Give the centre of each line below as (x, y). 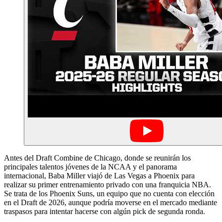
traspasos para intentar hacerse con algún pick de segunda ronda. (105, 211)
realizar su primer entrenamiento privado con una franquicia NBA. (108, 184)
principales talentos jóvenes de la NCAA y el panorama (90, 166)
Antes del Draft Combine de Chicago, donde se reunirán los (97, 158)
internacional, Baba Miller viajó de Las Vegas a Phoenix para (99, 175)
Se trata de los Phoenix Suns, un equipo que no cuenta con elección (109, 193)
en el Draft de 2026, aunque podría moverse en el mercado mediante (111, 202)
